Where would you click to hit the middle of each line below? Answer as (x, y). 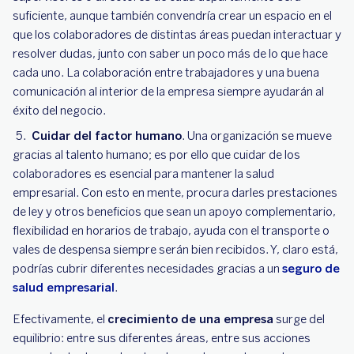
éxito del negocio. (59, 111)
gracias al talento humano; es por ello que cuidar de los (156, 155)
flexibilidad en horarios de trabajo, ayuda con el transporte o (171, 231)
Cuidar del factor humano (107, 136)
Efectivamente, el (60, 319)
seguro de (311, 269)
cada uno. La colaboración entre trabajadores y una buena (166, 73)
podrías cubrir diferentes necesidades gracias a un (147, 269)
